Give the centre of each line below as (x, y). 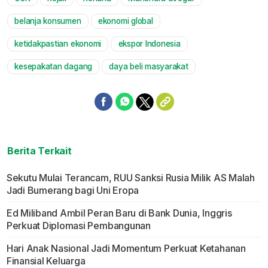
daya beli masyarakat (149, 67)
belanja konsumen (48, 21)
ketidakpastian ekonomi (58, 44)
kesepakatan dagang (54, 67)
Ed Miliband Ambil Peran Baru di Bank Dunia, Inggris (119, 213)
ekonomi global (125, 21)
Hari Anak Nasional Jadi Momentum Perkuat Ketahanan (126, 249)
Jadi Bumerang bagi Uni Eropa (73, 191)
